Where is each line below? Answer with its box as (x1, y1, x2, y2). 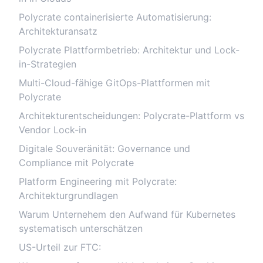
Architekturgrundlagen (19, 190, 118, 201)
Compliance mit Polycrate (19, 157, 134, 168)
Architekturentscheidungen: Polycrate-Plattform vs (19, 110, 244, 122)
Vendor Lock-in (19, 124, 86, 136)
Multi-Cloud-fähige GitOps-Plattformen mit (19, 77, 210, 89)
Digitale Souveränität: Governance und (19, 143, 190, 154)
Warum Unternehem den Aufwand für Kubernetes (19, 208, 235, 220)
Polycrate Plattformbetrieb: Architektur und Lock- (19, 44, 240, 56)
